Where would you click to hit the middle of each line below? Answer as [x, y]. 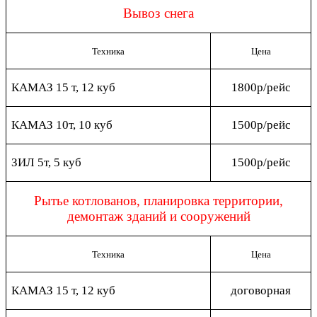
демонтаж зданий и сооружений [158, 216]
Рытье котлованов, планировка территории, [158, 200]
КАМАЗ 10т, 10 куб [62, 125]
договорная [261, 290]
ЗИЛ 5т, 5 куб [47, 162]
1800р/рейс [261, 87]
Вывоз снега [158, 13]
